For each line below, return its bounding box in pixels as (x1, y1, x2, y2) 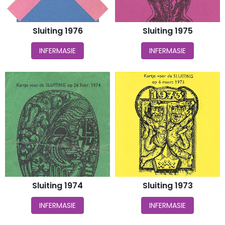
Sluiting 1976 (32, 25, 83, 37)
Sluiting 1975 (142, 25, 193, 37)
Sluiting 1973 (142, 180, 193, 191)
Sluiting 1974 (32, 180, 83, 191)
